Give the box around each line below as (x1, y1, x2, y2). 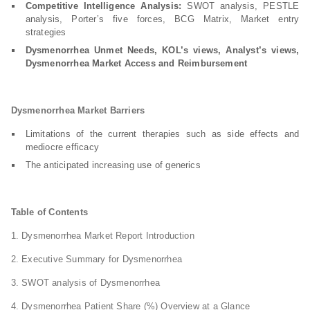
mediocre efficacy (25, 142, 100, 152)
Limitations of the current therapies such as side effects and (25, 129, 300, 139)
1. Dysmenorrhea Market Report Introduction (10, 230, 194, 241)
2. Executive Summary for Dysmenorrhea (10, 254, 182, 264)
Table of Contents (10, 207, 91, 217)
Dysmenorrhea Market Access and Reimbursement (25, 58, 250, 69)
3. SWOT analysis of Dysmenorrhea (10, 277, 160, 288)
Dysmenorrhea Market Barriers (10, 105, 145, 116)
